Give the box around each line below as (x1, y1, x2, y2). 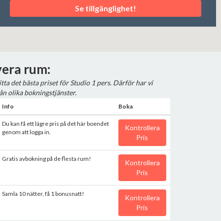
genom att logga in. (1, 128, 51, 136)
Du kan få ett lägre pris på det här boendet (1, 120, 109, 127)
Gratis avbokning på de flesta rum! (1, 155, 91, 162)
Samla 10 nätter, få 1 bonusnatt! (1, 190, 84, 197)
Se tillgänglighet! (75, 3, 136, 13)
